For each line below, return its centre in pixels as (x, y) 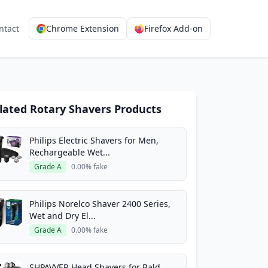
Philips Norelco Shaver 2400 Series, (100, 204)
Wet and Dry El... (63, 216)
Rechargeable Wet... (70, 152)
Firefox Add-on (173, 28)
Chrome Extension (83, 28)
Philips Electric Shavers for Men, (94, 140)
